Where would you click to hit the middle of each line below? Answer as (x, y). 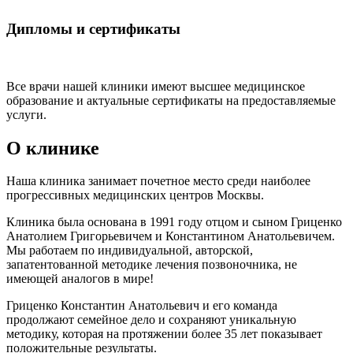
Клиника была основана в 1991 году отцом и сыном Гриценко (174, 222)
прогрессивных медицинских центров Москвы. (135, 195)
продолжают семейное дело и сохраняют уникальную (151, 320)
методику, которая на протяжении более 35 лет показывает (164, 334)
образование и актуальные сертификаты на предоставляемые (171, 100)
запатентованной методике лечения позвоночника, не (152, 265)
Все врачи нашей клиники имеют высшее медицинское (156, 86)
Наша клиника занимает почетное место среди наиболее (158, 181)
